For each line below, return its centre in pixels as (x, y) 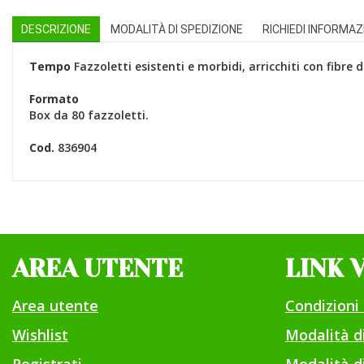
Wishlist (40, 335)
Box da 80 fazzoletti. (89, 115)
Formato (54, 99)
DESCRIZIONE (56, 29)
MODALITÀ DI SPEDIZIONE (177, 29)
